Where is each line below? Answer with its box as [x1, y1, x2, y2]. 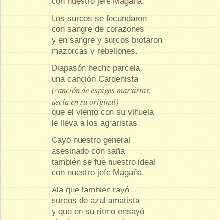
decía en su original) [52, 95, 125, 107]
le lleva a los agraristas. [52, 118, 139, 128]
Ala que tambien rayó [52, 185, 129, 194]
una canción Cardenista [52, 74, 138, 83]
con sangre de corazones [52, 24, 144, 34]
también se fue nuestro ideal [52, 157, 155, 166]
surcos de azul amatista [52, 195, 139, 205]
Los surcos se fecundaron [52, 13, 147, 23]
